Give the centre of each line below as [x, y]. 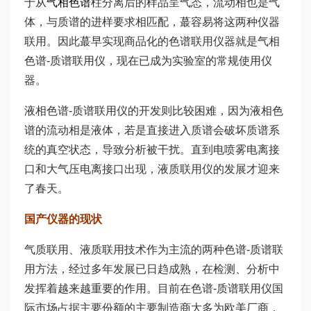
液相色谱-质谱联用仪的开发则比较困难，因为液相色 [154, 111]
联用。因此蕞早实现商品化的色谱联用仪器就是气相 [152, 41]
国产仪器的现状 [63, 219]
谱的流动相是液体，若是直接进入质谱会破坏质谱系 [152, 130]
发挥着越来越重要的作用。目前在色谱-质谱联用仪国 [154, 288]
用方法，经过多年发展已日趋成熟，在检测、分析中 [152, 269]
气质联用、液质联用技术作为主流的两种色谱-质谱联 [154, 250]
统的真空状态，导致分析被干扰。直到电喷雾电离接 [152, 150]
